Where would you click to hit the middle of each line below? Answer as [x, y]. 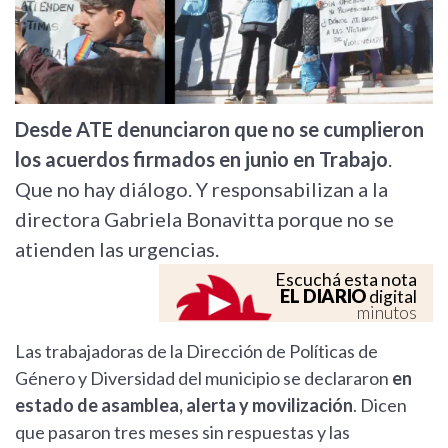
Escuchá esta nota [346, 280]
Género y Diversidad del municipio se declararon [202, 378]
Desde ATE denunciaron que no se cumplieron [219, 129]
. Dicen [380, 405]
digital [391, 297]
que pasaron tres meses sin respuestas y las [182, 432]
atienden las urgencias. [117, 249]
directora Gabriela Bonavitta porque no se [204, 219]
